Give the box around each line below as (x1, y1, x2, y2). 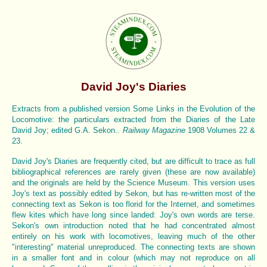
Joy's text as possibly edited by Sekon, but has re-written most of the (12, 188, 255, 198)
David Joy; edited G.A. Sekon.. (12, 125, 123, 135)
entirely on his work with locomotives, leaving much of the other (12, 231, 255, 241)
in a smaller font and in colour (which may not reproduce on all (12, 253, 255, 262)
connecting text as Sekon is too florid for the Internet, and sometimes (12, 199, 255, 209)
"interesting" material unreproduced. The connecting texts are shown (12, 242, 255, 252)
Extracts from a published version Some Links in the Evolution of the (12, 104, 255, 113)
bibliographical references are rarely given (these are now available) (12, 167, 255, 176)
